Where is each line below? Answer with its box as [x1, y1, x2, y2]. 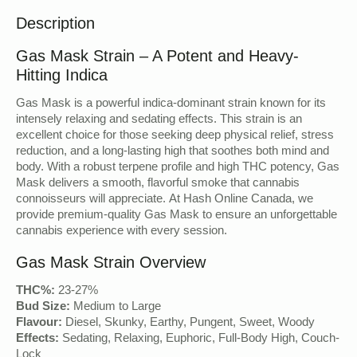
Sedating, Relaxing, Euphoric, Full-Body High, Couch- [59, 331, 339, 348]
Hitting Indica [16, 65, 108, 84]
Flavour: [16, 316, 62, 332]
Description [16, 14, 95, 32]
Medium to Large [70, 300, 161, 316]
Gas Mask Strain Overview [16, 253, 206, 272]
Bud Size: [16, 300, 70, 316]
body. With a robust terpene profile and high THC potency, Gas [16, 159, 339, 176]
